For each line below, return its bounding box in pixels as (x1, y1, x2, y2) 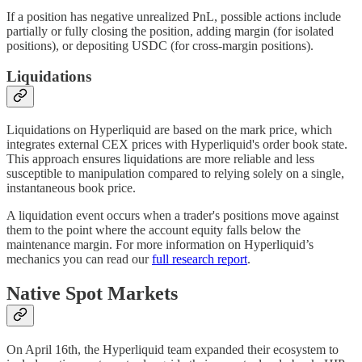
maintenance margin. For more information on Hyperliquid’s (6, 238, 314, 251)
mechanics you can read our (6, 252, 152, 266)
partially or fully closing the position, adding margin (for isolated (6, 23, 334, 38)
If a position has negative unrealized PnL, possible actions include (6, 9, 341, 23)
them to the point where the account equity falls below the (6, 223, 301, 237)
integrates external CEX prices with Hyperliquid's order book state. (6, 137, 347, 151)
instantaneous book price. (6, 181, 136, 195)
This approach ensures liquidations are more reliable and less (6, 152, 314, 166)
